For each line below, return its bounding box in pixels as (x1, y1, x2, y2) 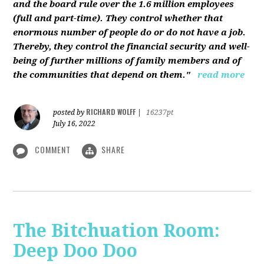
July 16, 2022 (53, 120, 96, 128)
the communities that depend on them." (13, 70, 191, 81)
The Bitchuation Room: (13, 220, 220, 241)
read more (197, 70, 245, 81)
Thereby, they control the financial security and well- (13, 41, 250, 52)
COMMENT (32, 143, 74, 156)
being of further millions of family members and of (13, 55, 242, 67)
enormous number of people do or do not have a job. (13, 27, 246, 38)
